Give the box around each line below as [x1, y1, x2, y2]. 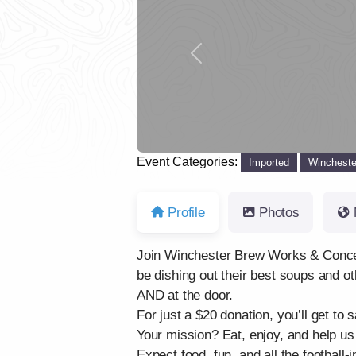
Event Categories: [137, 154, 241, 168]
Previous [195, 52, 246, 67]
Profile [168, 204, 205, 220]
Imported [249, 156, 290, 168]
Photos [258, 204, 300, 220]
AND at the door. [137, 288, 234, 304]
